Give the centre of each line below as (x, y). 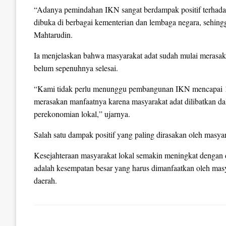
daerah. (45, 181)
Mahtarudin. (53, 35)
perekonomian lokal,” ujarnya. (82, 114)
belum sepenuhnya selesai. (76, 68)
